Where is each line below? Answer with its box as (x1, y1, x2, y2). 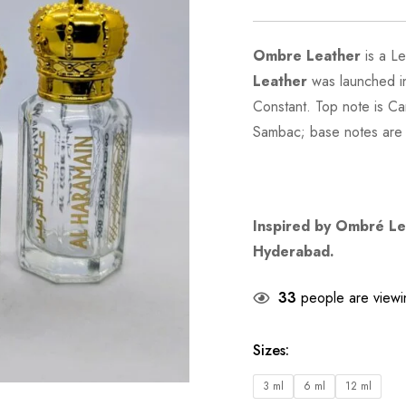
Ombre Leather (253, 45, 361, 66)
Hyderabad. (253, 241, 334, 262)
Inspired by (253, 216, 335, 237)
